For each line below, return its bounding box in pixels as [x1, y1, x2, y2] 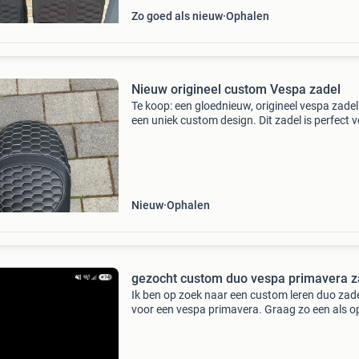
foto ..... [131, 317, 171, 330]
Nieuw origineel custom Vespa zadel [131, 82, 341, 97]
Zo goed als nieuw [131, 10, 223, 22]
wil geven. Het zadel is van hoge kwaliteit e [131, 143, 340, 155]
